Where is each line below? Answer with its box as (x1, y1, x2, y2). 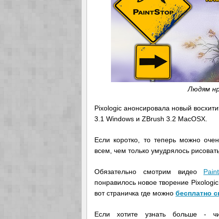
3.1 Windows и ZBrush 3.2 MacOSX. (94, 114, 207, 123)
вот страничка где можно (94, 189, 175, 197)
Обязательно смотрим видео (94, 167, 204, 175)
